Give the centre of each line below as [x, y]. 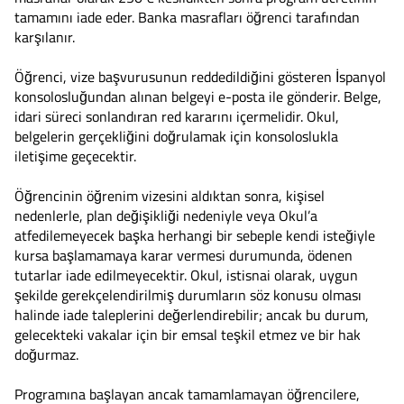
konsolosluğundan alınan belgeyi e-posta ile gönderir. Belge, [198, 96]
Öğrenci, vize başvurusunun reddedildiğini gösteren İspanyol [200, 76]
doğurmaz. [46, 354]
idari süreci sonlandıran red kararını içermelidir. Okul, [177, 116]
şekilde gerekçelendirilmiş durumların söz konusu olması [188, 294]
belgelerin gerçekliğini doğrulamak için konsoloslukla [176, 136]
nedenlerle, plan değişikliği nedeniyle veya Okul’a [166, 215]
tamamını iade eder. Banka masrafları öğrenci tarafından [187, 17]
